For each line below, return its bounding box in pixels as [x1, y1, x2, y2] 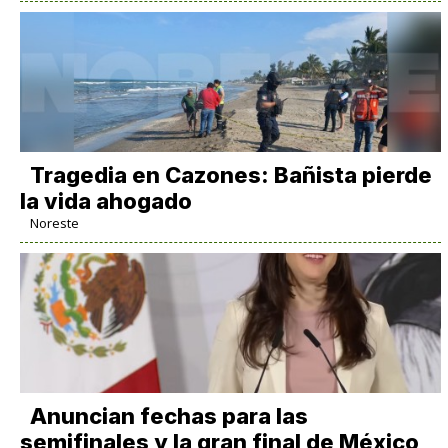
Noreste [29, 214, 79, 233]
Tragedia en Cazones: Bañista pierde [29, 162, 432, 189]
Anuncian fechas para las [29, 403, 308, 430]
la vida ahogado [19, 188, 192, 215]
